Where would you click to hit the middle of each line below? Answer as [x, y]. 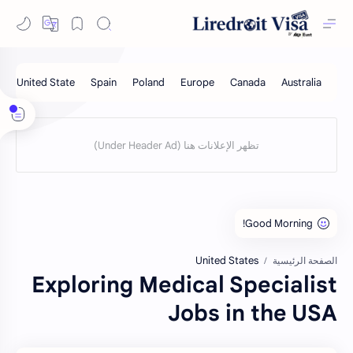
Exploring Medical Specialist [184, 285]
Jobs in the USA [253, 313]
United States [227, 260]
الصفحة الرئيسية [305, 261]
